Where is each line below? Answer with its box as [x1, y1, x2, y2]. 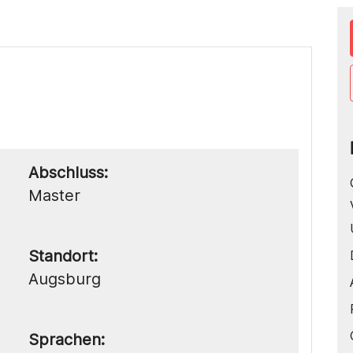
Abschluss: [28, 162, 108, 182]
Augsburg [28, 269, 101, 288]
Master [28, 185, 80, 205]
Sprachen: [28, 329, 105, 349]
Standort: [28, 246, 98, 266]
